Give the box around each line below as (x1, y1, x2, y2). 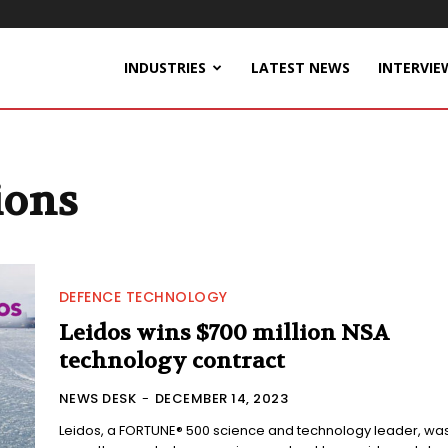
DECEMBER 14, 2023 (154, 389, 289, 409)
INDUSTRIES (124, 58, 206, 77)
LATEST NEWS (251, 58, 350, 77)
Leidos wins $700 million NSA (58, 319, 389, 348)
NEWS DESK (58, 389, 137, 409)
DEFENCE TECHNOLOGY (58, 287, 228, 308)
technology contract (58, 347, 285, 376)
